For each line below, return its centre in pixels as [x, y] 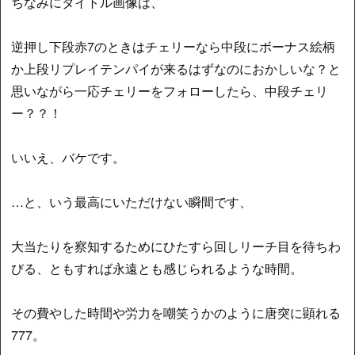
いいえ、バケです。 [69, 158]
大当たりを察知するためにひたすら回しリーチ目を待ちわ [176, 246]
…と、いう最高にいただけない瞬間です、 [132, 202]
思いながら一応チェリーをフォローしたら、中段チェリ [170, 91]
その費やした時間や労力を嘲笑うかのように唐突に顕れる [176, 313]
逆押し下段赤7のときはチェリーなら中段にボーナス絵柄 [174, 47]
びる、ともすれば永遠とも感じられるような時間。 [157, 269]
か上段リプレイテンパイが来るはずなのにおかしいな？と [176, 69]
